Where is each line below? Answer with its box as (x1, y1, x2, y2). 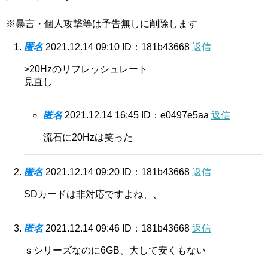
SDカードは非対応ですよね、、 (24, 188, 162, 199)
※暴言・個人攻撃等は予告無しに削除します (6, 18, 197, 29)
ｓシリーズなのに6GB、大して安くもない (24, 245, 206, 255)
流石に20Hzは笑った (43, 132, 133, 142)
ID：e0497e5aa (141, 109, 211, 120)
